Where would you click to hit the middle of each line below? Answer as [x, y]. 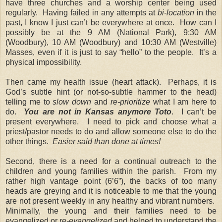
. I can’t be [194, 111]
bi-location [176, 12]
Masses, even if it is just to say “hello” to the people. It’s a [111, 52]
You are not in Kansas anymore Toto [98, 111]
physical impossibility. [44, 62]
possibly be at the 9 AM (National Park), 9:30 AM [111, 32]
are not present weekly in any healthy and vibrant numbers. [111, 201]
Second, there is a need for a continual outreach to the [111, 161]
